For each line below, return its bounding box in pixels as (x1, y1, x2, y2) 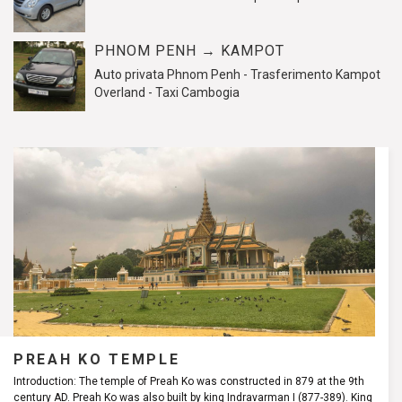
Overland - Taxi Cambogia (94, 85, 240, 100)
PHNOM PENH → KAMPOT (94, 42, 284, 59)
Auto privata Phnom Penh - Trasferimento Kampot (94, 67, 380, 82)
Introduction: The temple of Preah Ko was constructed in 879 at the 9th (13, 374, 364, 388)
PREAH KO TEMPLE (13, 350, 180, 368)
